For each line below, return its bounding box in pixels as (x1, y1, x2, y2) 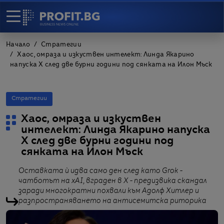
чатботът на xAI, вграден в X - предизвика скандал (18, 177, 207, 184)
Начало (6, 42, 30, 48)
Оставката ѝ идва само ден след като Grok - (18, 167, 182, 174)
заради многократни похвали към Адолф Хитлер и (18, 187, 199, 194)
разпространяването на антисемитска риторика (18, 197, 206, 204)
